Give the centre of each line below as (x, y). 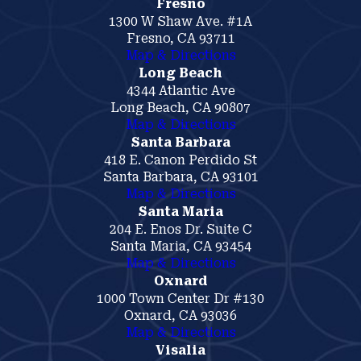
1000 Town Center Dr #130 (180, 299)
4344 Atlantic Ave (180, 91)
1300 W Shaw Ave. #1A (180, 21)
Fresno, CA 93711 (180, 38)
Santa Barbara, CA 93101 (180, 177)
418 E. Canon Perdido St (180, 160)
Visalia (180, 350)
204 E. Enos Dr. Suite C (180, 229)
